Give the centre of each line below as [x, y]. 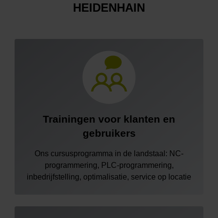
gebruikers [109, 133]
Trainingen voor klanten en [109, 119]
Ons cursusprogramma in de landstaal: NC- [109, 153]
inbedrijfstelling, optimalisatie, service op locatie [109, 177]
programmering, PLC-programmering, [109, 165]
